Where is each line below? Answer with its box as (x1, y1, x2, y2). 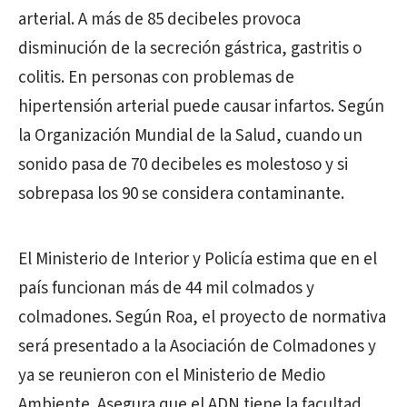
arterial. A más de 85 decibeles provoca (18, 7, 301, 32)
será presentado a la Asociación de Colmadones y (18, 334, 376, 359)
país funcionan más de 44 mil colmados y (18, 276, 314, 301)
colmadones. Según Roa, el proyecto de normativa (18, 305, 386, 330)
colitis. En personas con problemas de (18, 65, 294, 90)
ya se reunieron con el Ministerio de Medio (18, 363, 325, 388)
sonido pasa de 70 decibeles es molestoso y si (18, 153, 348, 177)
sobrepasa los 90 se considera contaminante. (18, 182, 344, 206)
